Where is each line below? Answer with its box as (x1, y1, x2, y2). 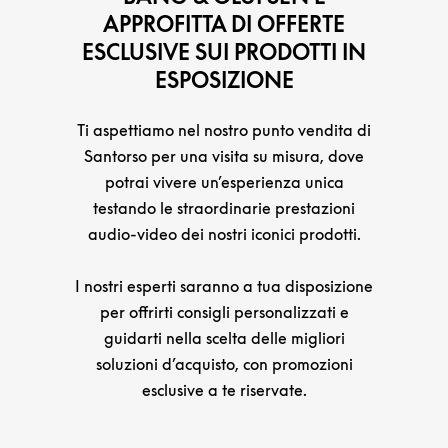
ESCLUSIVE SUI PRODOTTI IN (82, 39, 366, 65)
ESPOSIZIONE (154, 67, 294, 93)
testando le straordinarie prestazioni (93, 198, 355, 218)
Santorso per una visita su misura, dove (84, 146, 364, 166)
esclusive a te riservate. (141, 380, 307, 400)
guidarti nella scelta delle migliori (103, 328, 345, 348)
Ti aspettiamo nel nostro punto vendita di (77, 120, 371, 140)
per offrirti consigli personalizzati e (99, 302, 349, 322)
